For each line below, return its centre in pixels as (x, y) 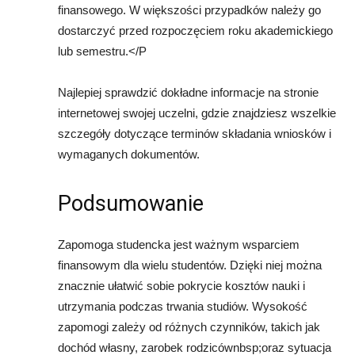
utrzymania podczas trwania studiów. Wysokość (183, 307)
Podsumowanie (131, 204)
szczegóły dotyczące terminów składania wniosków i (195, 134)
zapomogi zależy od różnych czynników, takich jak (189, 327)
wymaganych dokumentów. (129, 155)
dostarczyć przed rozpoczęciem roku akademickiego (195, 31)
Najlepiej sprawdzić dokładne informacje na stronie (188, 93)
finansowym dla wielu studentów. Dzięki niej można (190, 265)
